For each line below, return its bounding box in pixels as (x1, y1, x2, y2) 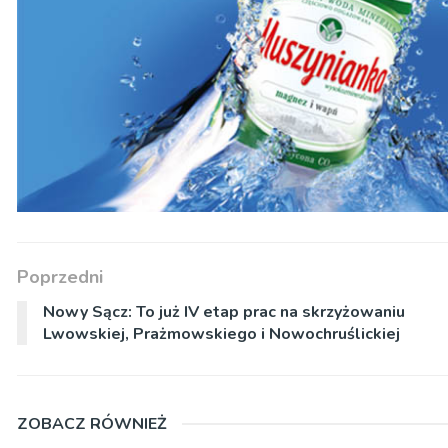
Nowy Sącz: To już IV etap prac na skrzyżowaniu (43, 301, 405, 324)
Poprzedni (17, 265, 103, 290)
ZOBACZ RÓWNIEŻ (17, 413, 167, 436)
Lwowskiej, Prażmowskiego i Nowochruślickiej (43, 323, 400, 346)
